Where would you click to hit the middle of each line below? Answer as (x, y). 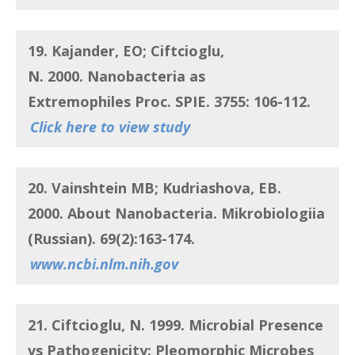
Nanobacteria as (146, 76)
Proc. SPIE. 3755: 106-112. (223, 101)
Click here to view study (110, 126)
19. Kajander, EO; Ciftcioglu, (126, 50)
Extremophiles (79, 101)
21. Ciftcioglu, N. (86, 325)
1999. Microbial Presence (234, 325)
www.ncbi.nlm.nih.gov (104, 263)
